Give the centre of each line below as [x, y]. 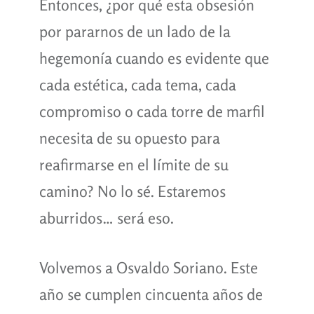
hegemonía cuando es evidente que [154, 58]
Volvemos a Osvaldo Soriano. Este [148, 267]
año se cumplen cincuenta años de [151, 294]
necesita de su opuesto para [129, 138]
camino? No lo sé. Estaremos [132, 191]
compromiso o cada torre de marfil [152, 111]
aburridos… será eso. [106, 218]
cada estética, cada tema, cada [137, 84]
